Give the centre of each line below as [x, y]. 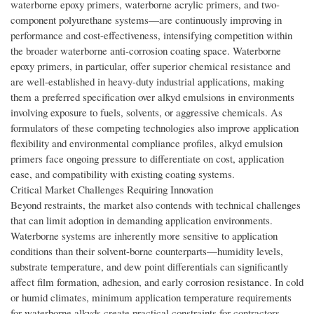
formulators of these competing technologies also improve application [155, 128]
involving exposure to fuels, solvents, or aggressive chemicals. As [146, 112]
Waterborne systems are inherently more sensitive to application [144, 236]
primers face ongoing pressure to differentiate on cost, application [147, 159]
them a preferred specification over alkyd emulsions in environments [152, 97]
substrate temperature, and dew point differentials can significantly [149, 267]
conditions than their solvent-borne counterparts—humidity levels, [147, 251]
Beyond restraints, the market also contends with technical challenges [156, 205]
